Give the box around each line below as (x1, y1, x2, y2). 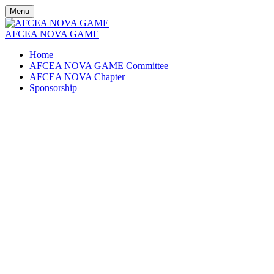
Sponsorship (29, 83, 77, 93)
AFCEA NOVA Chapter (29, 72, 125, 82)
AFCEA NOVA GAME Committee (29, 61, 168, 71)
